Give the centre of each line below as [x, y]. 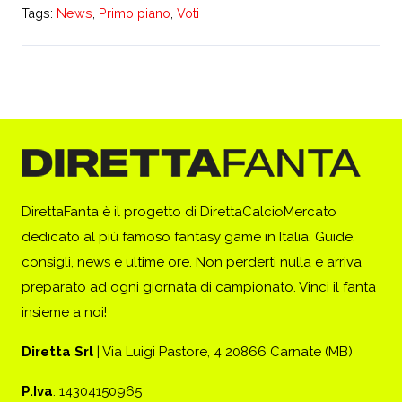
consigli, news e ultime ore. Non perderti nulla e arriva [192, 262]
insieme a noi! [64, 313]
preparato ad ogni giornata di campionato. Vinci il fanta [199, 288]
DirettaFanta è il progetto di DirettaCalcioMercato [179, 212]
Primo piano [135, 13]
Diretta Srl [57, 352]
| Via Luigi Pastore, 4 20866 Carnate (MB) [223, 352]
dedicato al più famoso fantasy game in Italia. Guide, [188, 237]
